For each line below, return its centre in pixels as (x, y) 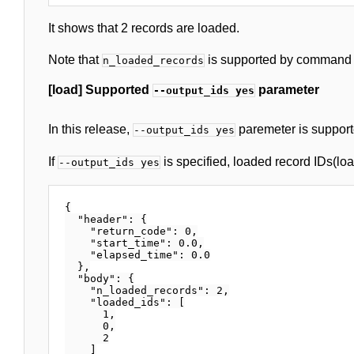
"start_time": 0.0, (134, 243)
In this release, (90, 129)
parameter (287, 89)
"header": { (106, 219)
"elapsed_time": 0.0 (137, 254)
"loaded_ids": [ (125, 302)
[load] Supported (100, 89)
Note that (75, 59)
